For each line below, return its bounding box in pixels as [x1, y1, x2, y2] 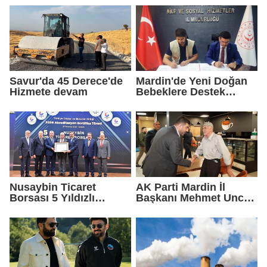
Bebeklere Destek [136, 85, 190, 98]
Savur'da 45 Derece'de [10, 74, 123, 87]
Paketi [136, 95, 167, 108]
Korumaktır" [136, 223, 198, 236]
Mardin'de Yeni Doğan [136, 74, 247, 87]
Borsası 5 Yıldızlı [10, 191, 95, 204]
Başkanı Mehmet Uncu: [136, 191, 254, 204]
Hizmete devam [10, 85, 88, 98]
